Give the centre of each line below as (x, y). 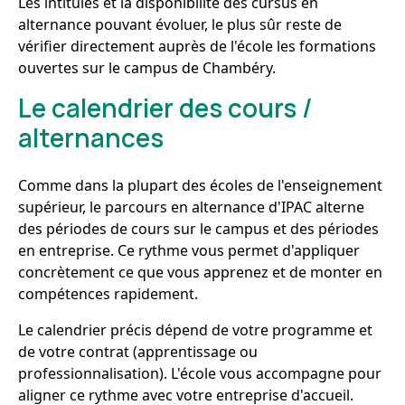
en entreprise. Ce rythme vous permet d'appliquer (189, 250)
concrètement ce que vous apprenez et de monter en (200, 272)
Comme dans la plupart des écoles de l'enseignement (200, 185)
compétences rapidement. (108, 294)
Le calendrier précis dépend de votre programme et (195, 330)
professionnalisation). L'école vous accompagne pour (200, 373)
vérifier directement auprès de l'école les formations (197, 46)
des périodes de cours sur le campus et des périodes (198, 229)
